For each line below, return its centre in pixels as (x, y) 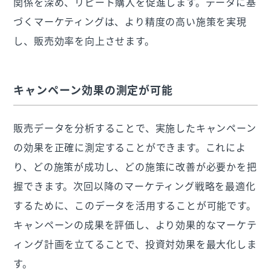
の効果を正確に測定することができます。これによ (130, 147)
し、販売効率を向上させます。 (84, 41)
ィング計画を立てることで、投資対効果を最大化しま (135, 244)
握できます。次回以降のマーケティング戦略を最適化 (135, 186)
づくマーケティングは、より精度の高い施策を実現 (130, 21)
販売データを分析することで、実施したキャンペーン (135, 128)
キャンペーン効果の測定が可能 (93, 90)
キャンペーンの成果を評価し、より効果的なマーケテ (135, 225)
